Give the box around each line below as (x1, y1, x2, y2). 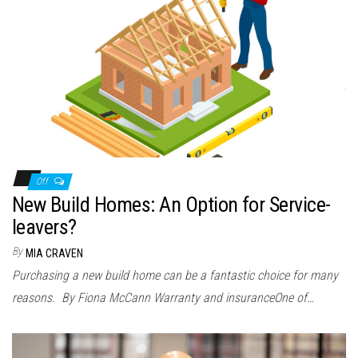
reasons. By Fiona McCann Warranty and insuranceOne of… (12, 289, 314, 305)
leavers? (12, 214, 77, 239)
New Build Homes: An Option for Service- (12, 192, 331, 217)
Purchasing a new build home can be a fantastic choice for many (12, 267, 338, 283)
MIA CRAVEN (26, 246, 83, 260)
